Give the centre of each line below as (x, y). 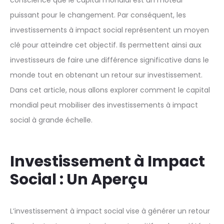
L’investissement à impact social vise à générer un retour (110, 211)
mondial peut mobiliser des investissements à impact (104, 105)
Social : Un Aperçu (79, 180)
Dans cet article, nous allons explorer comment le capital (110, 90)
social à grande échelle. (51, 120)
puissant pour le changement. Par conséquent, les (98, 15)
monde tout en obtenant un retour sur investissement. (106, 75)
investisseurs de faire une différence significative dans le (109, 60)
